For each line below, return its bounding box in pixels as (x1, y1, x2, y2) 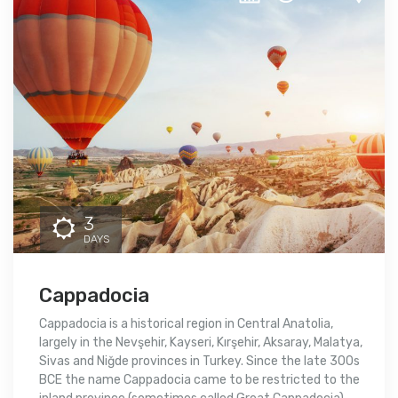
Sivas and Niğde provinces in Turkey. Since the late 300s (39, 354, 360, 370)
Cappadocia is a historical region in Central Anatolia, (39, 316, 333, 332)
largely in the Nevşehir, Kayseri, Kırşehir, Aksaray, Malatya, (39, 335, 362, 351)
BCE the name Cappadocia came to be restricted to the (39, 372, 360, 388)
